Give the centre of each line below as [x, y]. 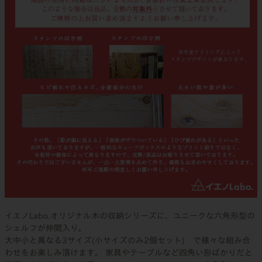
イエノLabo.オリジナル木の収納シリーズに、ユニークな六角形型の [130, 216]
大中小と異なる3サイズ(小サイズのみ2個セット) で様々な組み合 [127, 240]
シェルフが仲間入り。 [46, 228]
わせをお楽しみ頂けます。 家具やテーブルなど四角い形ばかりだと [129, 252]
